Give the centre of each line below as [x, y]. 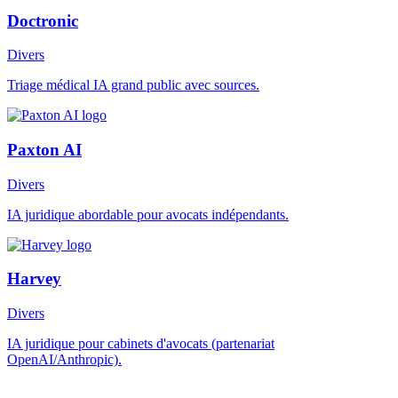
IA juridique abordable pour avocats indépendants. [148, 214]
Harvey [34, 279]
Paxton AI [44, 150]
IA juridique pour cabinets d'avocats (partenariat [141, 344]
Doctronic [43, 20]
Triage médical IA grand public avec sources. [133, 85]
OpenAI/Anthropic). [64, 360]
